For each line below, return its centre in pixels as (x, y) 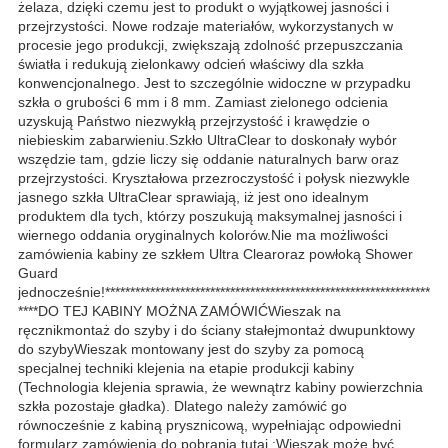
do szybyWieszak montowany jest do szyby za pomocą (191, 348)
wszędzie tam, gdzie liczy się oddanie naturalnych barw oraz (208, 158)
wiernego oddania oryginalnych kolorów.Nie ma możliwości (203, 234)
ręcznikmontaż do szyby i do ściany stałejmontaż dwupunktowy (216, 329)
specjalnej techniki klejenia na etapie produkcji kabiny (186, 367)
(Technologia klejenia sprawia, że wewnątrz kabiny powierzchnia (220, 386)
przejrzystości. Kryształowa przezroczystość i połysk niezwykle (214, 177)
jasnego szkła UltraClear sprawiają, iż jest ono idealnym (193, 196)
